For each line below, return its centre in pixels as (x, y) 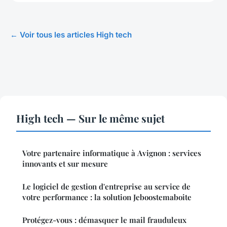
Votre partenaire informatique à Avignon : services (112, 153)
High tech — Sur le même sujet (90, 118)
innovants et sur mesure (65, 164)
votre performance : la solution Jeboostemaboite (107, 197)
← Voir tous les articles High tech (71, 35)
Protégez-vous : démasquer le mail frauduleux (104, 220)
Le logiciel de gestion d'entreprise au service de (106, 187)
